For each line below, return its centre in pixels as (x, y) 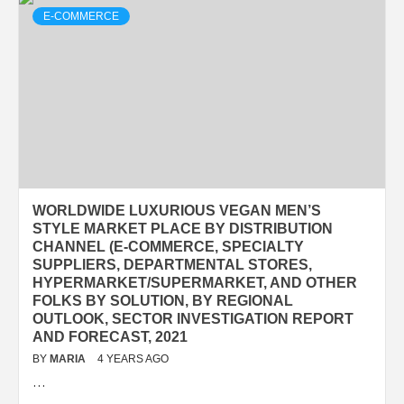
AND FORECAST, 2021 (110, 336)
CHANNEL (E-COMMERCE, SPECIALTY (168, 246)
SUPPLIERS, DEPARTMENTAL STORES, (172, 264)
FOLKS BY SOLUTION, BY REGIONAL (163, 300)
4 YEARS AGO (133, 358)
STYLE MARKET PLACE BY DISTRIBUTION (183, 228)
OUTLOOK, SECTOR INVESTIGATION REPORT (193, 318)
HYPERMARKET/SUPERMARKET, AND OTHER (195, 282)
